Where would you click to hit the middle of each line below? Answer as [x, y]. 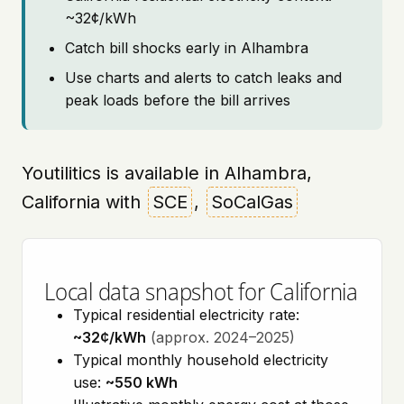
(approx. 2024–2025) [223, 337]
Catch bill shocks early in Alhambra [187, 48]
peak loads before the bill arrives [178, 100]
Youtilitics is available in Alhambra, [167, 173]
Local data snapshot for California [201, 291]
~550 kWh [142, 382]
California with [84, 202]
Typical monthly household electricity [201, 360]
